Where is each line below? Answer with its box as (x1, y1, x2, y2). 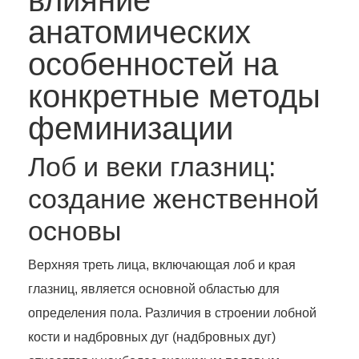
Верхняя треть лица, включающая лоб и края (28, 258, 296, 272)
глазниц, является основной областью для (28, 282, 280, 296)
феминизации (28, 111, 233, 147)
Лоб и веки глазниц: (28, 151, 276, 183)
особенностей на (28, 46, 278, 83)
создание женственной (28, 184, 319, 215)
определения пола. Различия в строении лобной (28, 306, 317, 321)
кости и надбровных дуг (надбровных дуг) (28, 330, 276, 345)
